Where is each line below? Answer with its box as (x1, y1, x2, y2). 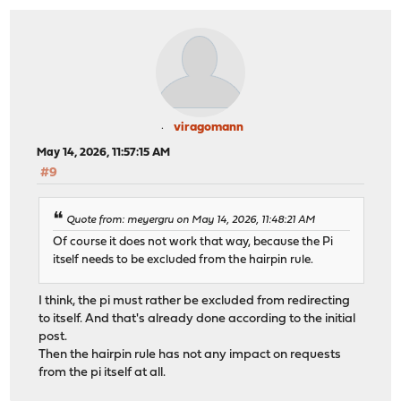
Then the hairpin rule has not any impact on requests (38, 347, 342, 362)
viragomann (174, 121, 243, 135)
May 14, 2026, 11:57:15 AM (37, 147, 171, 159)
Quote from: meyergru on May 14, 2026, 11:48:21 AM (66, 215, 316, 226)
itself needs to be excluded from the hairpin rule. (53, 253, 314, 266)
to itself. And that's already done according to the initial (38, 311, 356, 326)
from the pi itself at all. (38, 365, 166, 380)
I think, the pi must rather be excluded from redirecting (38, 294, 351, 308)
